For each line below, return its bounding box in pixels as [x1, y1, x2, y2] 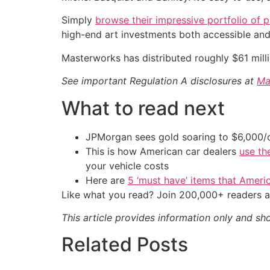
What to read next [61, 96, 225, 120]
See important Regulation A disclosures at [61, 75, 257, 87]
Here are [86, 174, 128, 186]
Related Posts [61, 233, 188, 257]
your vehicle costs [86, 159, 169, 172]
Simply [61, 14, 95, 27]
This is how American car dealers [86, 145, 239, 157]
